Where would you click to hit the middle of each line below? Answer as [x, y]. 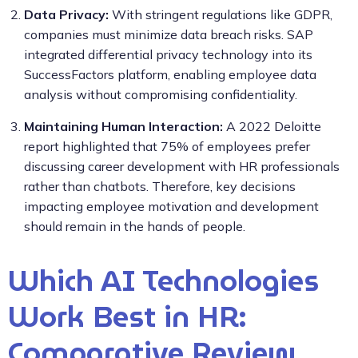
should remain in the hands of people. [135, 226]
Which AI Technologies [164, 280]
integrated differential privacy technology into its [168, 54]
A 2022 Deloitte [272, 126]
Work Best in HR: [127, 316]
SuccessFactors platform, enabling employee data [170, 74]
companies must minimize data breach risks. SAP [169, 34]
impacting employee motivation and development [171, 206]
